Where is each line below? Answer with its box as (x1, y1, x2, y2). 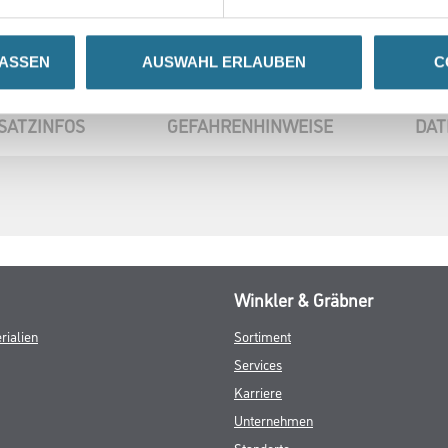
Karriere (234, 381, 282, 401)
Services (234, 353, 282, 373)
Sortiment (234, 325, 291, 345)
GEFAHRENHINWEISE (166, 112, 333, 137)
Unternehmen (234, 409, 313, 429)
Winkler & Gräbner (234, 286, 373, 311)
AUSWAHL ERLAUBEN (142, 53, 306, 71)
